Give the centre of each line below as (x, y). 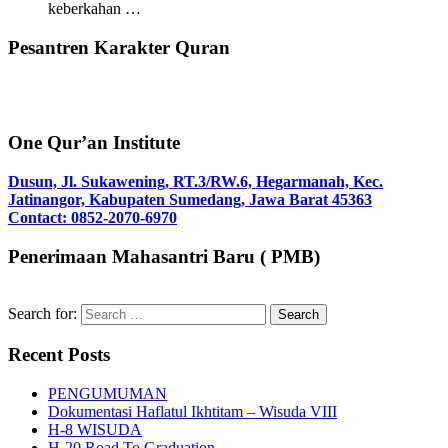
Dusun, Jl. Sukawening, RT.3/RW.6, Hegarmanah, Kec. (195, 181)
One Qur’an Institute (94, 143)
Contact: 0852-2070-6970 (92, 217)
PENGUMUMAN (107, 393)
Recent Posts (59, 354)
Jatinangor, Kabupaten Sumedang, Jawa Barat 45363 (190, 199)
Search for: (42, 314)
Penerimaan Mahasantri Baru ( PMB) (164, 256)
